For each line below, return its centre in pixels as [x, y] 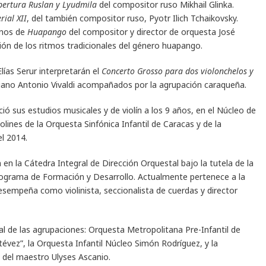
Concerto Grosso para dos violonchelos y [178, 71]
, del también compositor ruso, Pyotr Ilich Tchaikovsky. [132, 18]
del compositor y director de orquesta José [151, 31]
